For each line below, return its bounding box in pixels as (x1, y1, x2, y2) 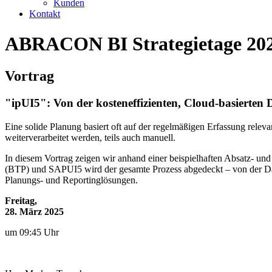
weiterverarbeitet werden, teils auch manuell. (5, 132, 175, 143)
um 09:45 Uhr (5, 226, 59, 237)
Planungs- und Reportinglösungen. (5, 174, 138, 185)
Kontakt (29, 8, 60, 19)
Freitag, (5, 195, 37, 206)
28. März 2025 (5, 206, 64, 217)
